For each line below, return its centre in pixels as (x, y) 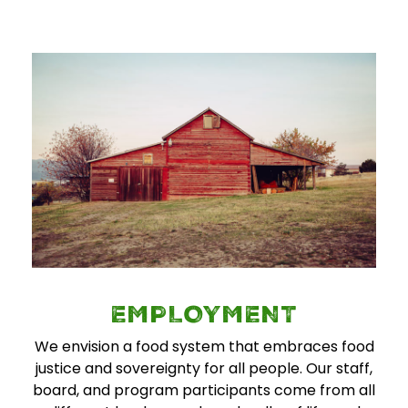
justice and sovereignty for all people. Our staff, (204, 368)
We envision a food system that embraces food (204, 347)
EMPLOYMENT (204, 317)
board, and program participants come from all (204, 390)
